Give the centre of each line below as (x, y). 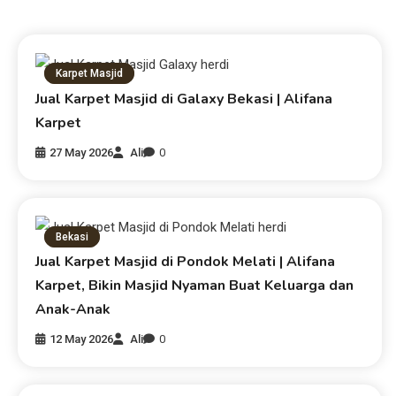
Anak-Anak (73, 310)
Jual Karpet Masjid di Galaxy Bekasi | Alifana (184, 99)
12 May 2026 (82, 339)
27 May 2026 (82, 152)
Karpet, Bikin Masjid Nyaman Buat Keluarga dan (195, 286)
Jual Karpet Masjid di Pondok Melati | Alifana (186, 262)
